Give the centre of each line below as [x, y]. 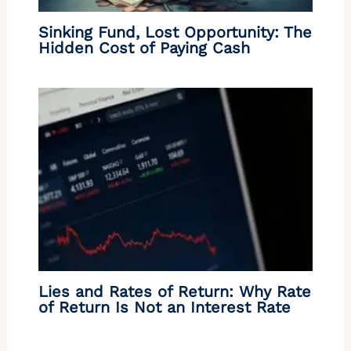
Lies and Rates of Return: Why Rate [174, 292]
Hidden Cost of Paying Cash [144, 48]
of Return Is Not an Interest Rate [164, 308]
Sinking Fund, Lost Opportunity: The [175, 33]
